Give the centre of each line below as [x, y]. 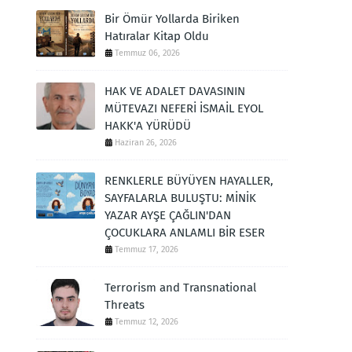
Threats [125, 305]
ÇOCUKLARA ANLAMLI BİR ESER [185, 233]
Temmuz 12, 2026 [147, 322]
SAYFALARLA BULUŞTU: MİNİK [180, 198]
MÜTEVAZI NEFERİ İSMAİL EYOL [184, 108]
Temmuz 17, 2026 [147, 249]
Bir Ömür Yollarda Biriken [172, 19]
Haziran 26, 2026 [146, 143]
